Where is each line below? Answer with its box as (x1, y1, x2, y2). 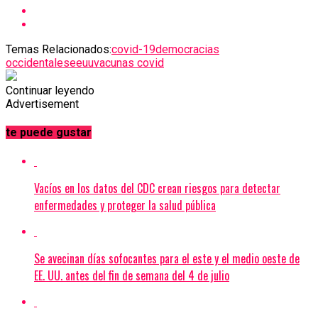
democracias (155, 42, 219, 56)
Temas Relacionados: (6, 42, 111, 56)
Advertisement (6, 97, 79, 111)
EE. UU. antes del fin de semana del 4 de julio (34, 266, 229, 284)
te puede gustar (6, 126, 92, 140)
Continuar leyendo (6, 83, 94, 97)
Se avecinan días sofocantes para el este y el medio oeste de (34, 249, 300, 267)
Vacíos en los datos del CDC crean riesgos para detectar (34, 179, 280, 197)
